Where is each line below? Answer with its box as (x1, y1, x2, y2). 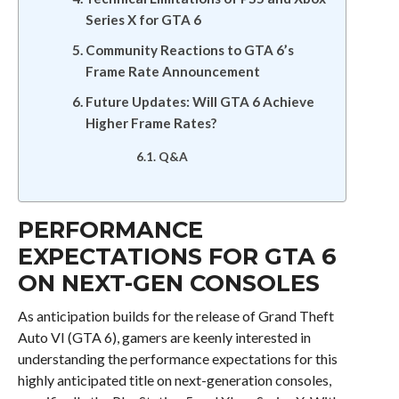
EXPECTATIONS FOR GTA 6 (17, 242, 337, 270)
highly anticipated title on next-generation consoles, (17, 371, 331, 388)
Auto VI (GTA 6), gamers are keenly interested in (17, 329, 311, 346)
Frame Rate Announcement (85, 63, 260, 79)
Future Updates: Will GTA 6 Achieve (85, 94, 314, 110)
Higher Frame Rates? (85, 115, 216, 131)
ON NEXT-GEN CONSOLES (17, 269, 320, 297)
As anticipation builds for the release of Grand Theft (17, 307, 334, 324)
